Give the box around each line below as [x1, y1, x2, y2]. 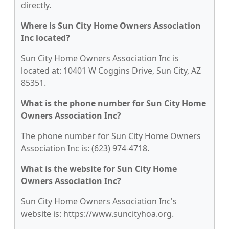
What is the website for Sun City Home [21, 163, 177, 174]
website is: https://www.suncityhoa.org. [21, 208, 174, 219]
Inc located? [21, 32, 70, 43]
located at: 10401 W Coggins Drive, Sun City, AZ [21, 65, 201, 76]
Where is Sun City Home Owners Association [21, 20, 201, 31]
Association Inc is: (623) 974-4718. [21, 143, 149, 154]
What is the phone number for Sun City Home [21, 98, 206, 109]
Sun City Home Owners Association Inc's [21, 196, 177, 207]
